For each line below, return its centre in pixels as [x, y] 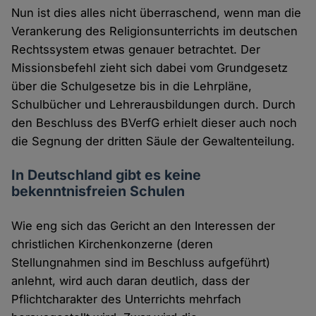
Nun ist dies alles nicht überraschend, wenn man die [157, 13]
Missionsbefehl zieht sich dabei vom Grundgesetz [150, 68]
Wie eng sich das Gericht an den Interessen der [144, 226]
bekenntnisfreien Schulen [98, 192]
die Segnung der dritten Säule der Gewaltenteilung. [153, 141]
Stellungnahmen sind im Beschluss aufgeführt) [141, 263]
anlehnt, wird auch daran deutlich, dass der [131, 281]
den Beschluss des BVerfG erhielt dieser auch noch [154, 123]
